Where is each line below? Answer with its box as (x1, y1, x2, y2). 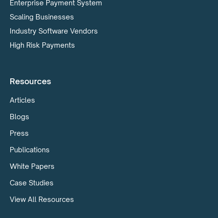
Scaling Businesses (10, 12, 74, 21)
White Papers (10, 162, 54, 170)
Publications (10, 145, 50, 154)
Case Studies (10, 178, 54, 187)
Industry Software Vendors (10, 26, 98, 35)
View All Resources (10, 195, 74, 203)
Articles (10, 95, 35, 104)
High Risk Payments (10, 40, 75, 49)
